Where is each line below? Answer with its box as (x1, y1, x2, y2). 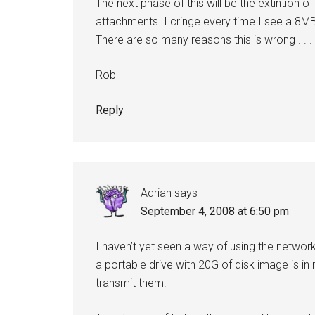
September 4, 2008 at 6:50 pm (141, 205, 289, 218)
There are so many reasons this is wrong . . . (96, 33, 312, 46)
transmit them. (96, 276, 167, 290)
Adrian (141, 186, 172, 200)
